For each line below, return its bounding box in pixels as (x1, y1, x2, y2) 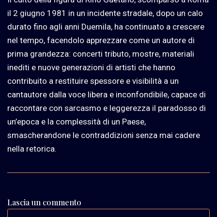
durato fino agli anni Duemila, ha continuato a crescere (7, 21, 204, 31)
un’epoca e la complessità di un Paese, (7, 116, 146, 126)
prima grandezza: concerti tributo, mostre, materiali (7, 48, 194, 59)
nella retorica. (7, 143, 57, 154)
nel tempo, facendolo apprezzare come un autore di (7, 35, 195, 45)
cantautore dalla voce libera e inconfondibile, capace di (7, 89, 206, 99)
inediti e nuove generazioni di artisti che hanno (7, 62, 175, 72)
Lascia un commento (7, 197, 81, 207)
